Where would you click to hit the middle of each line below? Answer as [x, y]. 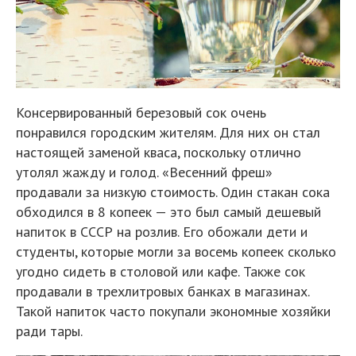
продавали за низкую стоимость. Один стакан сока [173, 192]
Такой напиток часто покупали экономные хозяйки [173, 311]
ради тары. [49, 331]
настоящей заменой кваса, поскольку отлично [159, 153]
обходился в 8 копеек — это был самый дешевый [168, 212]
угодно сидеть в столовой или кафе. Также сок [161, 272]
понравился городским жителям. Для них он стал [168, 133]
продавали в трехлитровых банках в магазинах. [163, 292]
